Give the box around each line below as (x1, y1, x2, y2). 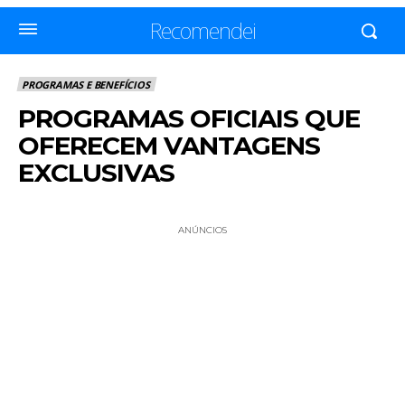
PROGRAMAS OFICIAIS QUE (18, 103, 360, 135)
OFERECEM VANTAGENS (18, 130, 320, 162)
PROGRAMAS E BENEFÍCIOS (22, 78, 150, 92)
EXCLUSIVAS (18, 157, 174, 189)
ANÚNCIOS (178, 224, 227, 237)
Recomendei (149, 15, 256, 45)
